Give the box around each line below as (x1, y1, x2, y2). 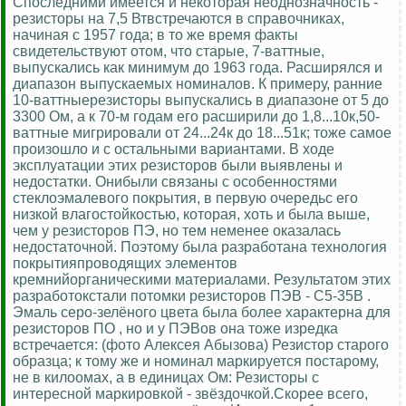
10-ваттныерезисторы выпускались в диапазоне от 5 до (13, 92, 389, 108)
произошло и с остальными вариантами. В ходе (13, 140, 334, 157)
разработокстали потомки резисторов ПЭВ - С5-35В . (13, 287, 371, 304)
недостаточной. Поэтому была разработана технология (13, 238, 387, 255)
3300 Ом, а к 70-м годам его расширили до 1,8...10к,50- (13, 108, 380, 124)
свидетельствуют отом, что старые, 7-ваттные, (13, 43, 324, 59)
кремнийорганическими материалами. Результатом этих (13, 271, 391, 287)
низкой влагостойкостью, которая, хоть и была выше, (13, 206, 370, 222)
